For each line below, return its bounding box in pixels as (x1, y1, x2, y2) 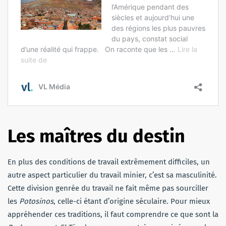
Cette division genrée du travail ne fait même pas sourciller (8, 183, 208, 193)
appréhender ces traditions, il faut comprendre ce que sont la (8, 209, 218, 219)
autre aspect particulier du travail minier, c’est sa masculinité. (8, 170, 217, 180)
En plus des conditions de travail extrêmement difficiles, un (8, 157, 210, 166)
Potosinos (19, 196, 53, 206)
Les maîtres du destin (8, 125, 185, 147)
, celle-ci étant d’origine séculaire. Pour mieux (53, 196, 210, 206)
